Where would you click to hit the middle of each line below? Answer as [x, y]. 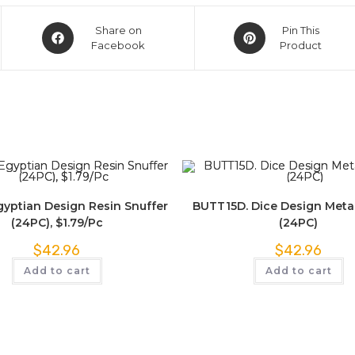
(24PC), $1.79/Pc [57, 223]
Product [301, 45]
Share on [118, 30]
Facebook [118, 45]
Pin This [301, 30]
